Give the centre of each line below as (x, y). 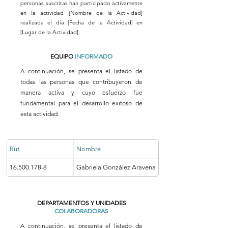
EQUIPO (63, 56)
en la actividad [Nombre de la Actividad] (81, 13)
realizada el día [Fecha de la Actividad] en (81, 22)
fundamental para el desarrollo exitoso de (81, 103)
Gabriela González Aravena (116, 167)
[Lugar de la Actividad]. (50, 32)
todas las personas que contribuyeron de (81, 82)
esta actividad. (40, 114)
